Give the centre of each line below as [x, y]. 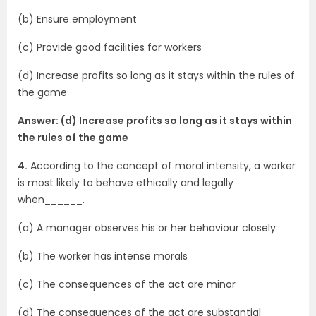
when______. [51, 200]
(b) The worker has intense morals [103, 256]
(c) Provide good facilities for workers [110, 47]
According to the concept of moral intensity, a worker [162, 166]
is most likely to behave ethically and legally [126, 183]
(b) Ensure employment [77, 19]
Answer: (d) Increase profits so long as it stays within [155, 121]
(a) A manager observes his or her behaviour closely [147, 228]
